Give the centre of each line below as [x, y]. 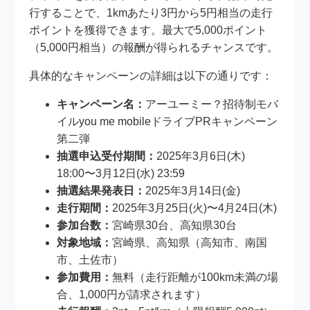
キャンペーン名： [101, 104]
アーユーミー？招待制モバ [212, 104]
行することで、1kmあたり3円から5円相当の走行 [151, 13]
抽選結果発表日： [101, 191]
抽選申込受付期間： [107, 156]
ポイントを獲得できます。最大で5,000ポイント [148, 30]
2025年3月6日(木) [201, 156]
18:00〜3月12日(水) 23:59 [121, 174]
